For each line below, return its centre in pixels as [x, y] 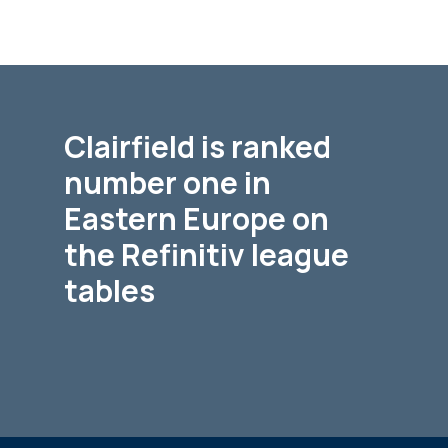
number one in [167, 182]
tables [109, 290]
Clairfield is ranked [197, 146]
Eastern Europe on [196, 218]
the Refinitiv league [206, 254]
